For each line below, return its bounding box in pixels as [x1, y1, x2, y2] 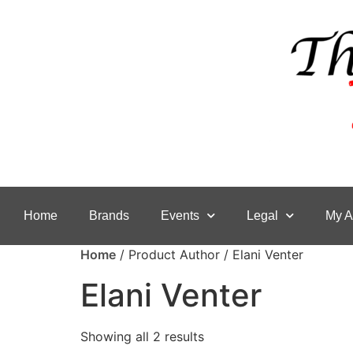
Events [161, 208, 199, 222]
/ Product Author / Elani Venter [116, 247, 303, 262]
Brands [89, 208, 129, 222]
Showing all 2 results [80, 329, 204, 344]
